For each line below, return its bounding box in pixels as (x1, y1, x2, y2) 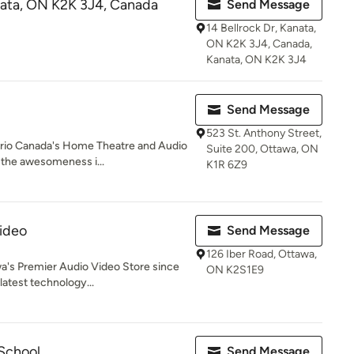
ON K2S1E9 (206, 263, 264, 277)
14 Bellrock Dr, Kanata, (206, 21, 316, 35)
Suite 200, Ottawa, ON (206, 142, 318, 156)
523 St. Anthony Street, (206, 126, 322, 140)
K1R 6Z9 (206, 158, 247, 171)
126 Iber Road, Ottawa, (206, 247, 317, 261)
